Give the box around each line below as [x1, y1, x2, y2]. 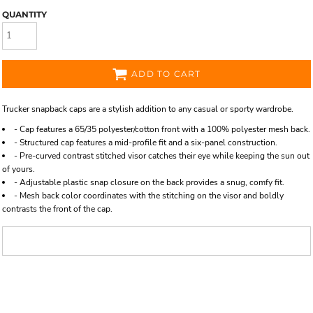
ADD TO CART [131, 68, 201, 80]
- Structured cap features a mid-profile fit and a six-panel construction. [14, 136, 277, 148]
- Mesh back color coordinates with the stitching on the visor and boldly [14, 189, 284, 201]
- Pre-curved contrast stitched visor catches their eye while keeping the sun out [14, 150, 310, 161]
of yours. [2, 163, 35, 175]
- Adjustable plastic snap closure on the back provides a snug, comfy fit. [14, 176, 284, 188]
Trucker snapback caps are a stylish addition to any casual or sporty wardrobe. [2, 103, 293, 115]
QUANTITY [2, 9, 47, 20]
